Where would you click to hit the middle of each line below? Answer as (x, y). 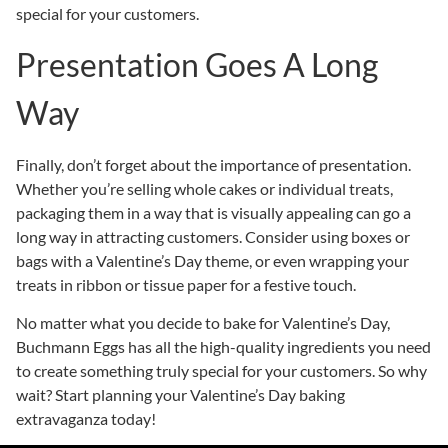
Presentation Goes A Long (197, 64)
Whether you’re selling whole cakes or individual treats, (204, 188)
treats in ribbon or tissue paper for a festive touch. (186, 284)
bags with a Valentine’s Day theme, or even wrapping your (212, 260)
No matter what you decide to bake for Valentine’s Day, (203, 322)
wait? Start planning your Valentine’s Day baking (180, 394)
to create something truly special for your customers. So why (221, 370)
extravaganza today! (86, 418)
